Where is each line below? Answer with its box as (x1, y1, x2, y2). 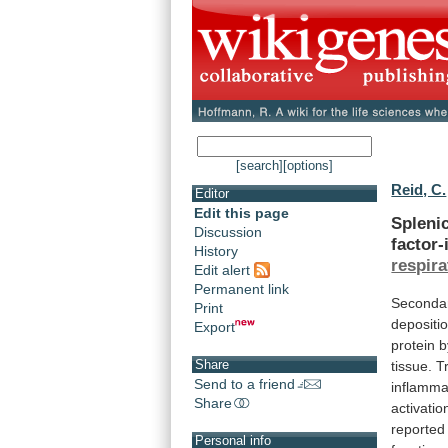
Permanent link (194, 280, 289, 297)
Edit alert (194, 261, 254, 278)
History (194, 243, 238, 260)
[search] (236, 158, 283, 174)
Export (194, 318, 235, 335)
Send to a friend (194, 375, 295, 392)
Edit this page (194, 205, 289, 222)
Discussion (194, 224, 262, 241)
